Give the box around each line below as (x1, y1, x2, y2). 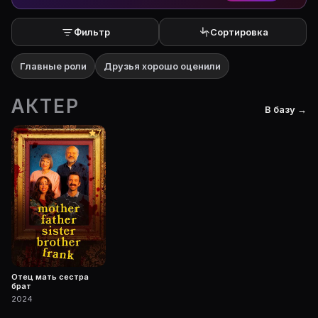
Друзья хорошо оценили (104, 60, 221, 72)
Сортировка (210, 26, 268, 38)
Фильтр (73, 26, 110, 38)
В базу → (265, 104, 307, 115)
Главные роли (20, 60, 87, 72)
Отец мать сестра (11, 271, 89, 282)
